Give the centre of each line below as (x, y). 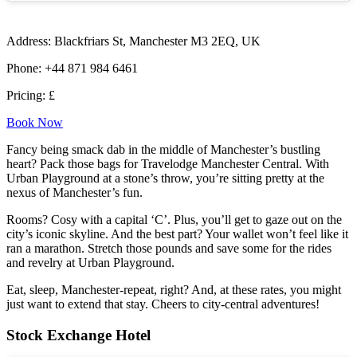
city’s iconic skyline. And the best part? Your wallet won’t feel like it (177, 233)
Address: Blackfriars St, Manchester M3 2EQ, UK (133, 41)
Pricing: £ (31, 95)
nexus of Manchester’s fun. (75, 192)
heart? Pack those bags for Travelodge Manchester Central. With (168, 163)
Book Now (35, 122)
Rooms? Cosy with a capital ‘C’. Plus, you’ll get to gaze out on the (174, 219)
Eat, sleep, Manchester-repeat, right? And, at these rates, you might (174, 289)
